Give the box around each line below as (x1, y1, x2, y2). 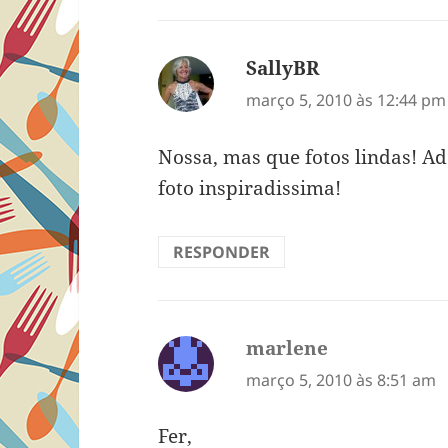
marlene (246, 334, 329, 361)
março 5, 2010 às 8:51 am (246, 368, 437, 391)
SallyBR (246, 55, 320, 82)
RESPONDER (173, 240, 271, 263)
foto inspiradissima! (158, 174, 342, 201)
